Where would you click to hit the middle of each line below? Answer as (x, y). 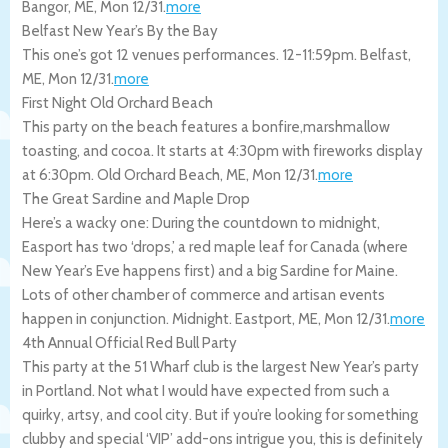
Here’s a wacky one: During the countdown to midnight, (201, 222)
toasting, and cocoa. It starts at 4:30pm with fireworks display (222, 150)
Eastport (263, 318)
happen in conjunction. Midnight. (128, 318)
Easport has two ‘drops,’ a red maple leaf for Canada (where (215, 246)
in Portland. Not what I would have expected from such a (206, 390)
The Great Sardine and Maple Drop (136, 198)
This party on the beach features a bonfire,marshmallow (206, 126)
